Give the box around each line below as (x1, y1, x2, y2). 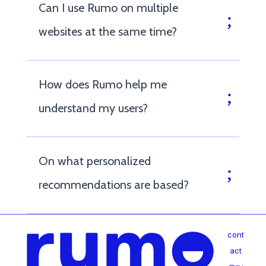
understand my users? (38, 100, 148, 115)
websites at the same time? (38, 24, 177, 39)
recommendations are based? (38, 177, 189, 192)
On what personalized (38, 153, 151, 168)
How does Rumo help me (38, 77, 167, 91)
